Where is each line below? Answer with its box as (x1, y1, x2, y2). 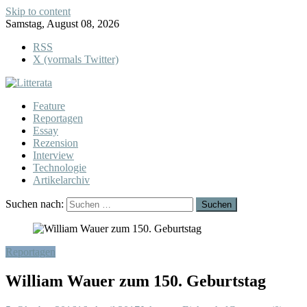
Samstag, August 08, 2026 (5, 18, 119, 29)
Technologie (33, 162, 86, 173)
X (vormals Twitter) (33, 53, 119, 65)
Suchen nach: (5, 198, 64, 210)
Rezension (33, 137, 78, 149)
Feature (33, 100, 65, 112)
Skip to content (5, 5, 71, 17)
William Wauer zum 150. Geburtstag (5, 271, 266, 290)
